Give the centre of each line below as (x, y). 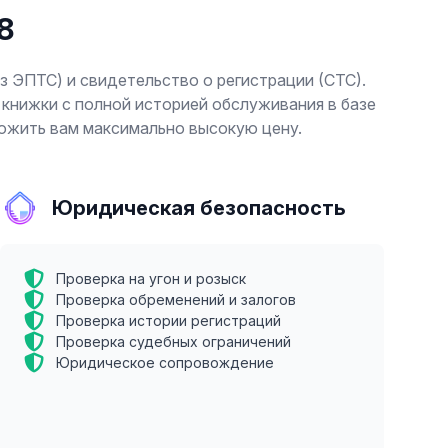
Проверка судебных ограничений (173, 341)
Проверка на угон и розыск (151, 278)
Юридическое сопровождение (165, 362)
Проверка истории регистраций (168, 320)
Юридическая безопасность (199, 208)
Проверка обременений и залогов (176, 299)
